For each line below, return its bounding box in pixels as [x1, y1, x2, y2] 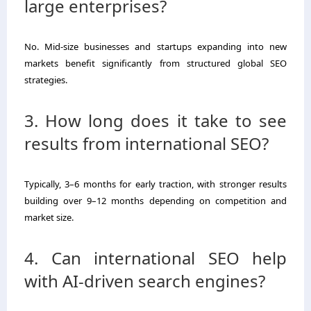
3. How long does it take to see [24, 108, 287, 132]
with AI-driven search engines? [24, 269, 265, 292]
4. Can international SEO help [24, 246, 287, 269]
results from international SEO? [24, 131, 269, 155]
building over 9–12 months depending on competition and [24, 194, 287, 207]
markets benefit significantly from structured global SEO [24, 56, 287, 69]
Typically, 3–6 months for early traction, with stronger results [24, 177, 287, 190]
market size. [24, 210, 74, 224]
